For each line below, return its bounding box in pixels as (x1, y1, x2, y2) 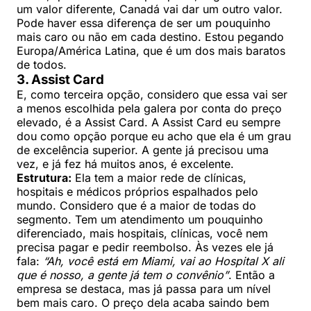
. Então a (228, 267, 275, 282)
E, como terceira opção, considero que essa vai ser (17, 87, 287, 101)
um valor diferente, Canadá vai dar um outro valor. (17, 1, 283, 16)
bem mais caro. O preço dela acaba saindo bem (17, 295, 269, 310)
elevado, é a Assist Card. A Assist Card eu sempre (17, 115, 280, 129)
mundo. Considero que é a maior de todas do (17, 198, 256, 212)
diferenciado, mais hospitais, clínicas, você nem (17, 226, 268, 240)
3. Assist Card (17, 71, 104, 87)
